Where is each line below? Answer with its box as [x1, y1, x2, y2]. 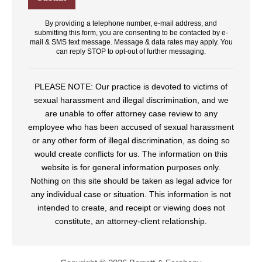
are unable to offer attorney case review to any [44, 108, 218, 118]
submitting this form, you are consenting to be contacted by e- [34, 28, 228, 37]
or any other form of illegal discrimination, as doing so [32, 135, 230, 145]
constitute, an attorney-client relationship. [55, 216, 207, 226]
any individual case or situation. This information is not [31, 189, 231, 199]
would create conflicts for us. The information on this [35, 149, 227, 158]
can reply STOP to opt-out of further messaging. [56, 47, 206, 56]
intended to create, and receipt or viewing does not [37, 202, 225, 212]
